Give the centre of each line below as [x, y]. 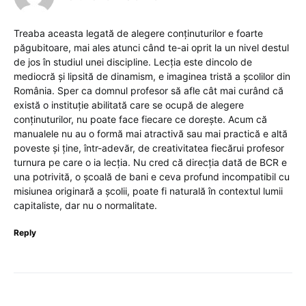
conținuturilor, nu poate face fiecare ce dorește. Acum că [140, 120]
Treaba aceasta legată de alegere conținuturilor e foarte [138, 33]
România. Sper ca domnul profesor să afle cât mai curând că [149, 91]
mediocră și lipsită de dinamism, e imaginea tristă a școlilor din [152, 76]
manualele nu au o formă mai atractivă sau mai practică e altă [151, 134]
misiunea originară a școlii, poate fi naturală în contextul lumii [148, 191]
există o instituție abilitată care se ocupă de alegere [129, 105]
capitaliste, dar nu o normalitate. [85, 206]
